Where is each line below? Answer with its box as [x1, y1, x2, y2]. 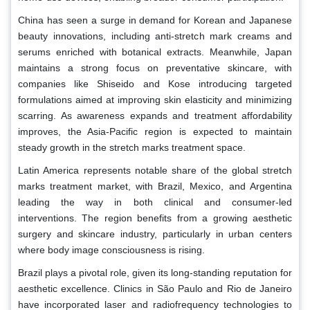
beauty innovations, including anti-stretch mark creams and [18, 30, 292, 42]
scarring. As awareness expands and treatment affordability [18, 109, 292, 121]
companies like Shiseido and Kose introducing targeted [18, 77, 292, 89]
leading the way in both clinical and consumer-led [18, 196, 292, 208]
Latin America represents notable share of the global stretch [18, 164, 292, 176]
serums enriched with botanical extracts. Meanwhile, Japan [18, 46, 292, 57]
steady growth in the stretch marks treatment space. [18, 141, 246, 153]
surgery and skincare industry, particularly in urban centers [18, 228, 292, 239]
